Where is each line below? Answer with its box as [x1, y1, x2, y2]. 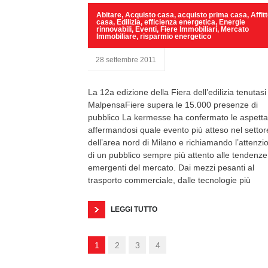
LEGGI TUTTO [111, 205, 157, 214]
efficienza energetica [144, 18, 215, 26]
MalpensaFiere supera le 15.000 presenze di [88, 100, 258, 109]
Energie [219, 18, 245, 26]
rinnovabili [96, 25, 132, 33]
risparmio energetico [140, 32, 211, 41]
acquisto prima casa [178, 11, 247, 19]
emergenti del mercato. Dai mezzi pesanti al [88, 163, 254, 172]
